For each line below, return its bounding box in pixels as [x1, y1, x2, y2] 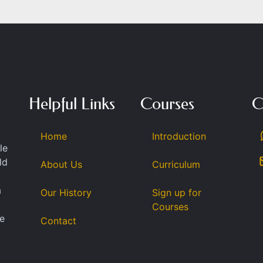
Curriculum [151, 159, 200, 171]
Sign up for [151, 187, 201, 199]
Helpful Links [28, 94, 115, 114]
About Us [40, 159, 82, 171]
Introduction [151, 130, 206, 143]
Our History [40, 187, 92, 199]
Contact [40, 215, 76, 227]
